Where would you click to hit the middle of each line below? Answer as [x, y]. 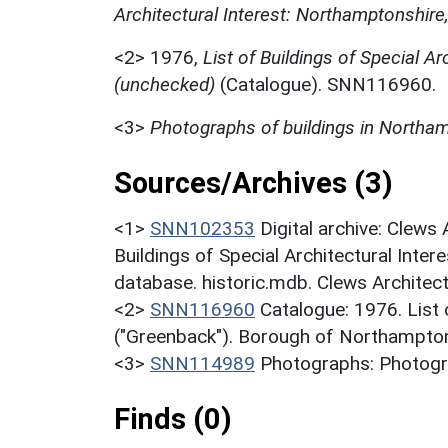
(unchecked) [164, 84]
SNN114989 [202, 363]
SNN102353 [202, 228]
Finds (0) [173, 418]
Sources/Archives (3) [253, 182]
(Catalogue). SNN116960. [325, 84]
